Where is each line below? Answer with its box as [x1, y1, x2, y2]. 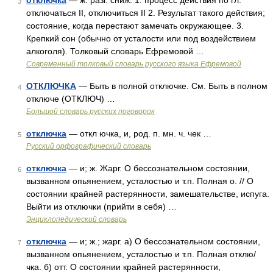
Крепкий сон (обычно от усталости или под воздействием [26, 34, 256, 43]
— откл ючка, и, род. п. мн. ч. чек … [66, 129, 211, 138]
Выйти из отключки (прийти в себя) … [26, 202, 177, 211]
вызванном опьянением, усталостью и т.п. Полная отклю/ [26, 249, 256, 259]
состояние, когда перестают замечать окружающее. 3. [26, 21, 244, 30]
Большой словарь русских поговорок [26, 107, 155, 116]
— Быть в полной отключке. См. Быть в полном [76, 81, 268, 91]
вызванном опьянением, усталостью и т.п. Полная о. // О [26, 176, 253, 186]
